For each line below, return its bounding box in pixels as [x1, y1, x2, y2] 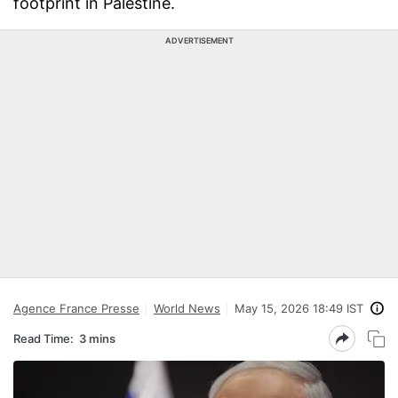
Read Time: [13, 330, 74, 346]
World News [154, 301, 220, 315]
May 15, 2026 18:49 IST [235, 301, 363, 315]
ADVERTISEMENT [164, 36, 234, 45]
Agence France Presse [13, 301, 139, 315]
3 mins [79, 330, 115, 346]
